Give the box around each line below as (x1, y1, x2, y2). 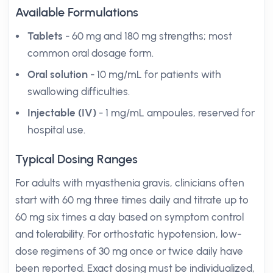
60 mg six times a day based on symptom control (15, 211, 244, 223)
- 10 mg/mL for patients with (88, 68, 221, 80)
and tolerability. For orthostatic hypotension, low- (15, 228, 241, 240)
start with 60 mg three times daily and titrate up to (15, 194, 249, 206)
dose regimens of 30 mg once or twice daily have (15, 245, 243, 257)
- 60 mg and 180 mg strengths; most (63, 30, 232, 42)
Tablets (27, 30, 63, 42)
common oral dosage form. (27, 47, 154, 59)
